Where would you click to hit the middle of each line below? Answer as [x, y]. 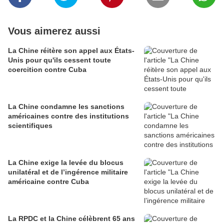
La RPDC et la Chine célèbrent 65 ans [71, 219]
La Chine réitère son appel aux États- [71, 51]
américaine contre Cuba [48, 182]
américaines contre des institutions [68, 116]
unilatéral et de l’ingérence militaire [68, 172]
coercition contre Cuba [47, 70]
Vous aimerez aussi [54, 31]
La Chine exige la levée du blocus [66, 163]
